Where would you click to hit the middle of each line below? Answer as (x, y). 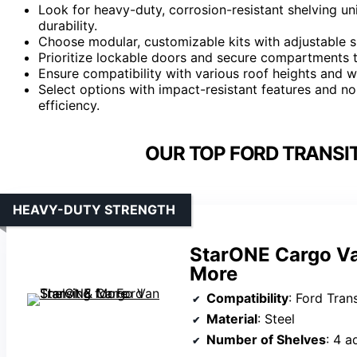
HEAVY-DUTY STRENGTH (94, 209)
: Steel (276, 318)
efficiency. (69, 105)
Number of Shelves (266, 339)
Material (232, 318)
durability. (68, 25)
